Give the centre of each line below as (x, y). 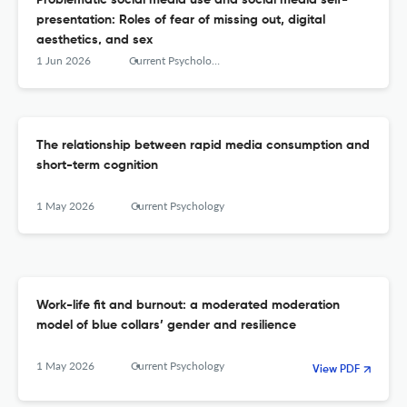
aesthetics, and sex (94, 40)
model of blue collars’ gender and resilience (166, 326)
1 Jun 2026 (64, 61)
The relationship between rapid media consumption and (203, 146)
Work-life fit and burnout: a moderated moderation (188, 306)
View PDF (336, 370)
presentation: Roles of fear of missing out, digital (181, 20)
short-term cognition (97, 166)
